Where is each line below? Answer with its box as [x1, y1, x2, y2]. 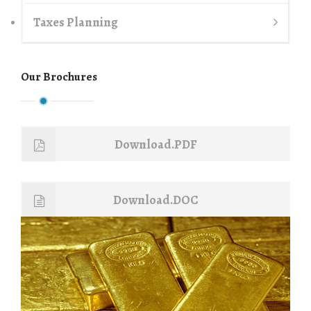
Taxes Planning [33, 13, 118, 31]
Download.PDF [114, 135, 197, 153]
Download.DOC [112, 191, 199, 208]
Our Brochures [21, 68, 97, 85]
